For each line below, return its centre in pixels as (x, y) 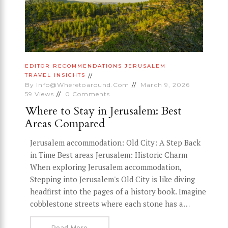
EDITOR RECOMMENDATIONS (74, 66)
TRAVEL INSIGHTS (55, 75)
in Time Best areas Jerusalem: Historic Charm (109, 154)
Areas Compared (65, 123)
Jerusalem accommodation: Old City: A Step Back (115, 142)
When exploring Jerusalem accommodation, (106, 167)
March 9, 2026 (165, 84)
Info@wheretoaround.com (83, 84)
